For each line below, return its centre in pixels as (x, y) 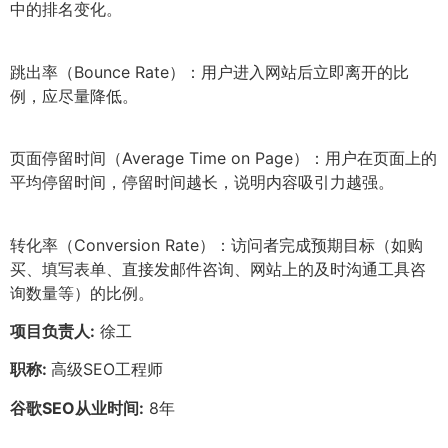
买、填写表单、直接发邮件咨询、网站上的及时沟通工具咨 (218, 268)
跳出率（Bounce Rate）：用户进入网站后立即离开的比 (209, 71)
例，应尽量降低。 (74, 95)
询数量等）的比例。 (82, 292)
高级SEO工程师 (107, 369)
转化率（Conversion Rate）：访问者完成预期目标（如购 (216, 244)
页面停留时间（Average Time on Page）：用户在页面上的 (223, 158)
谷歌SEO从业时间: (77, 407)
